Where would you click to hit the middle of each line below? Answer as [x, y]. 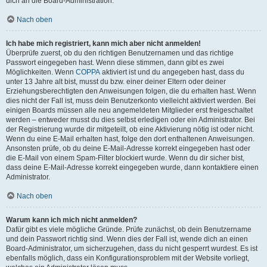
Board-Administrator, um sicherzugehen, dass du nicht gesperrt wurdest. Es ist [132, 249]
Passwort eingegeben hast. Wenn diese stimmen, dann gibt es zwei [115, 63]
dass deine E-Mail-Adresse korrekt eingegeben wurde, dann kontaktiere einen [132, 167]
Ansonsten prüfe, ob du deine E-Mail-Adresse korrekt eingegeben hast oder [128, 148]
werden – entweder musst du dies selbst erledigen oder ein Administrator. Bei [131, 120]
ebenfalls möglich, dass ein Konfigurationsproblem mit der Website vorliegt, [128, 258]
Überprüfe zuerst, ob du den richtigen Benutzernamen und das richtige [120, 53]
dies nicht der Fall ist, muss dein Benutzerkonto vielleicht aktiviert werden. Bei [131, 101]
